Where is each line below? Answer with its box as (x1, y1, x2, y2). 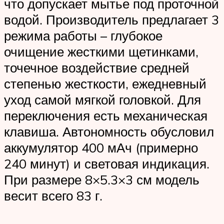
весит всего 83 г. (4, 187, 102, 203)
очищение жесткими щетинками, (4, 43, 198, 59)
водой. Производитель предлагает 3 (4, 11, 219, 27)
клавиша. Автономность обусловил (4, 123, 214, 139)
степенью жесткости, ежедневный (4, 75, 206, 91)
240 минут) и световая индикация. (4, 155, 209, 171)
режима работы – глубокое (4, 27, 162, 43)
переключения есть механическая (4, 107, 207, 123)
